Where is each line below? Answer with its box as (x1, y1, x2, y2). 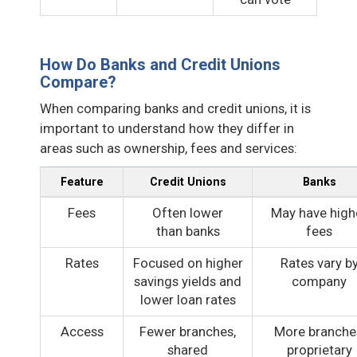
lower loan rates (139, 291, 236, 308)
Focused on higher (132, 254, 243, 271)
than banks (155, 222, 220, 239)
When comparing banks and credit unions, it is (40, 100, 311, 116)
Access (60, 323, 104, 339)
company (292, 273, 347, 289)
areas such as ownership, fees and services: (40, 139, 297, 156)
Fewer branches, (139, 323, 236, 339)
